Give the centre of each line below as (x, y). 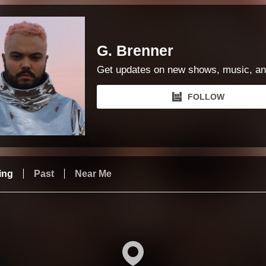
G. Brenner (135, 50)
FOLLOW (206, 97)
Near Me (93, 174)
